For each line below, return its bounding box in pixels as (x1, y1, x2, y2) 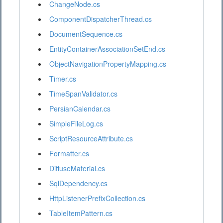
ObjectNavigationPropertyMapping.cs (49, 59, 166, 69)
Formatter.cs (49, 148, 89, 159)
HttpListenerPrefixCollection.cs (49, 193, 145, 204)
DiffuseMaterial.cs (49, 163, 105, 174)
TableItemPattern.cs (49, 208, 112, 219)
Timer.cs (49, 74, 76, 84)
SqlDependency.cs (49, 178, 108, 189)
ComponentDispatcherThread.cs (49, 14, 152, 24)
